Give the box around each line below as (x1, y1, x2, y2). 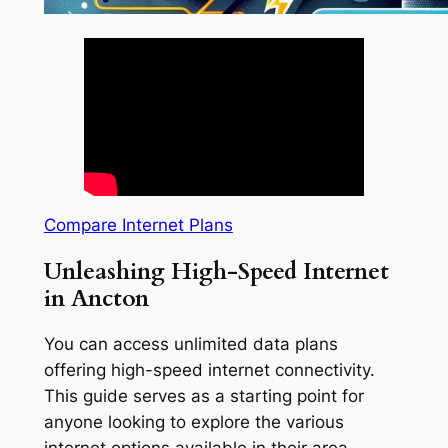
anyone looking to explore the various (43, 411, 344, 432)
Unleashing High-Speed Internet (43, 255, 389, 287)
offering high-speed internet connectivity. (43, 359, 375, 380)
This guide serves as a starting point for (43, 385, 364, 406)
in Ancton (43, 282, 149, 314)
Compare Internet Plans (43, 215, 233, 236)
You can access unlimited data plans (43, 333, 338, 354)
